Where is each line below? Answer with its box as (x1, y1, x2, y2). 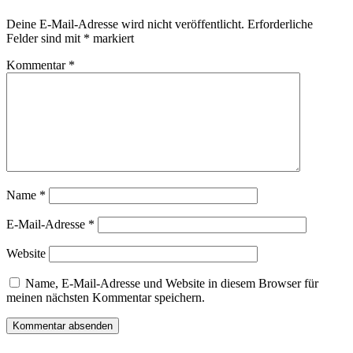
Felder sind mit (6, 32, 84, 46)
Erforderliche (247, 17, 313, 32)
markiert (90, 32, 134, 46)
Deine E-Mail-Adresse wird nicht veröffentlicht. (6, 17, 244, 32)
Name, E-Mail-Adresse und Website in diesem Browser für (25, 277, 318, 291)
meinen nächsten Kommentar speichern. (6, 291, 205, 305)
